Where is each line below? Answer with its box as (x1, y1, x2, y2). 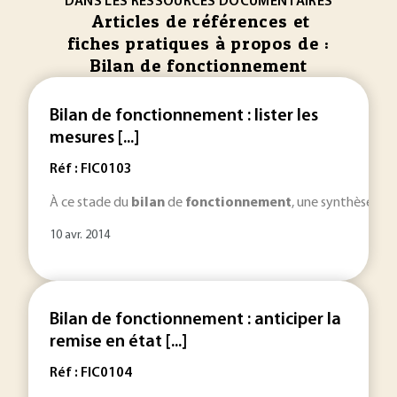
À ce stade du (50, 196, 131, 210)
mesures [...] (50, 129, 139, 147)
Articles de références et (91, 11, 310, 32)
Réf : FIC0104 (50, 366, 132, 380)
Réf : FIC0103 (50, 162, 132, 176)
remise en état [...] (50, 333, 187, 351)
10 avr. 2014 (50, 229, 110, 242)
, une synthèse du (292, 196, 393, 210)
